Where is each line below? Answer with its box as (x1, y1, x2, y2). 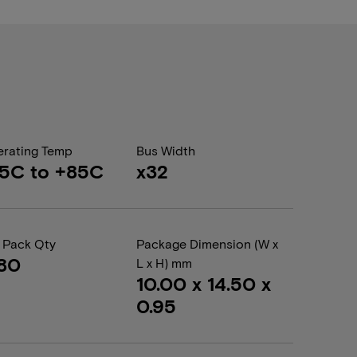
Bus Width (135, 143, 195, 158)
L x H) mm (135, 255, 192, 270)
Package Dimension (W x (135, 236, 278, 251)
